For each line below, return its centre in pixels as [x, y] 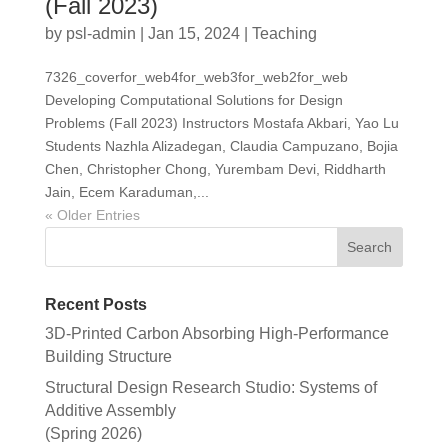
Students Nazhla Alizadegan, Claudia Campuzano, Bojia [221, 145]
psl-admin [100, 33]
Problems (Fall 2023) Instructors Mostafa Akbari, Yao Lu [221, 122]
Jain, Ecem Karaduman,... [126, 191]
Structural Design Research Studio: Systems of [210, 387]
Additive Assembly [110, 410]
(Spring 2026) [93, 433]
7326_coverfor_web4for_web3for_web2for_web [196, 76]
